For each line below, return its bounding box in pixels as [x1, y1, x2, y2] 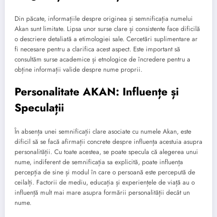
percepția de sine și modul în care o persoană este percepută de [15, 168, 195, 177]
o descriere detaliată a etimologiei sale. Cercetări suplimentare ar [15, 34, 198, 44]
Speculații [15, 99, 64, 115]
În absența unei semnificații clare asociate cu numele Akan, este [15, 127, 191, 137]
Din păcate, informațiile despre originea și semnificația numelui [15, 14, 193, 23]
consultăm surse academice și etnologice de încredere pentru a [15, 54, 190, 64]
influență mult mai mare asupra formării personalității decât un [15, 188, 190, 198]
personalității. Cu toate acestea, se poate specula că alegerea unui [15, 147, 198, 157]
